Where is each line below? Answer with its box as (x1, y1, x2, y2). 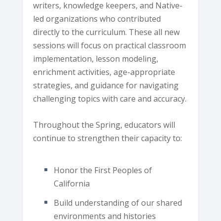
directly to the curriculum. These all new (33, 27, 180, 38)
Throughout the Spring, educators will (33, 119, 176, 130)
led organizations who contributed (33, 13, 161, 25)
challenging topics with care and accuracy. (33, 93, 187, 105)
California (54, 178, 90, 189)
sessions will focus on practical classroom (33, 40, 186, 51)
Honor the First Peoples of (54, 164, 152, 176)
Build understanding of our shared (54, 197, 183, 208)
